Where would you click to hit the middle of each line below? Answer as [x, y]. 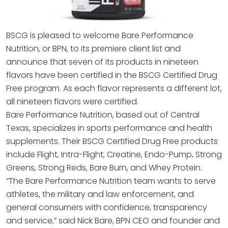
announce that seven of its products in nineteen [102, 62]
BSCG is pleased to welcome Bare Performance [100, 36]
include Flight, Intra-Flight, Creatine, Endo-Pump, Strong [114, 155]
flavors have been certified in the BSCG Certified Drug [112, 75]
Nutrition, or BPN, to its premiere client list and [93, 49]
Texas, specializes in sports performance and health [109, 128]
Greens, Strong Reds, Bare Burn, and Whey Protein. [104, 168]
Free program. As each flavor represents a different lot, [114, 89]
